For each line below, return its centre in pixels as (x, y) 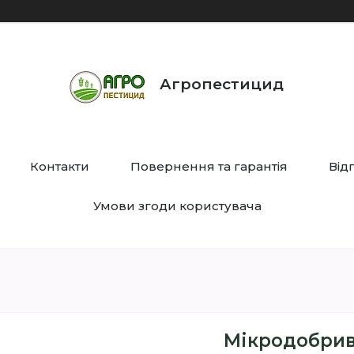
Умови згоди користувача (177, 206)
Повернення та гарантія (209, 166)
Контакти (59, 166)
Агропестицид (222, 84)
